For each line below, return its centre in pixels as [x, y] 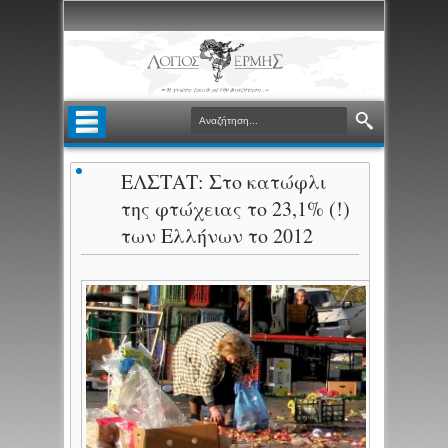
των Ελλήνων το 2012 [217, 236]
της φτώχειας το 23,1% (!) [236, 209]
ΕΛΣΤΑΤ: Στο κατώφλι [224, 182]
